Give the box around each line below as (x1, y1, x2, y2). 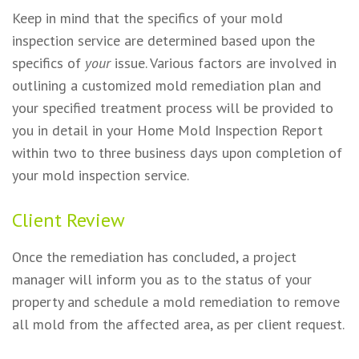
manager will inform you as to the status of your (12, 270, 312, 289)
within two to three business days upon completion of (12, 143, 342, 163)
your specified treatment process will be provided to (12, 99, 333, 118)
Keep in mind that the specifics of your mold (12, 9, 283, 28)
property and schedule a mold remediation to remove (12, 292, 340, 312)
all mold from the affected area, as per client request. (12, 315, 345, 334)
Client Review (12, 208, 125, 233)
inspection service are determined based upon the (12, 31, 315, 50)
